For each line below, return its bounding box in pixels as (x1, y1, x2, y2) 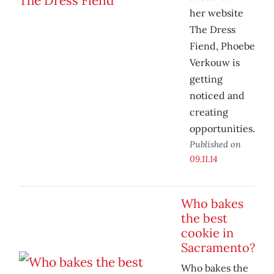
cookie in (181, 225, 234, 241)
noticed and (190, 89, 245, 102)
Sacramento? (181, 240, 255, 256)
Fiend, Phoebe (190, 40, 255, 53)
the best (181, 210, 228, 226)
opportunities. (190, 122, 255, 135)
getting (190, 73, 223, 86)
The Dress (190, 23, 235, 36)
